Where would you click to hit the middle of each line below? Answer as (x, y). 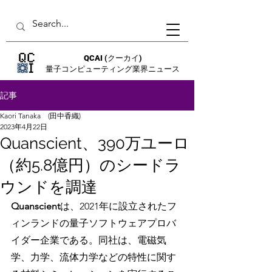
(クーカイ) (123, 58)
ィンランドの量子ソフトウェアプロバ (93, 223)
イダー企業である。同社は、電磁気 (89, 240)
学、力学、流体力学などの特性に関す (93, 257)
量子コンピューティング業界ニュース (113, 69)
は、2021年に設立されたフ (118, 206)
